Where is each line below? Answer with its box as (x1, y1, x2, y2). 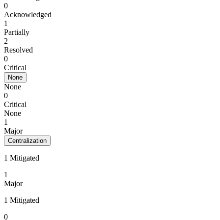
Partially (4, 28, 29, 36)
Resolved (4, 46, 33, 54)
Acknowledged (4, 10, 52, 19)
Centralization (8, 137, 47, 144)
